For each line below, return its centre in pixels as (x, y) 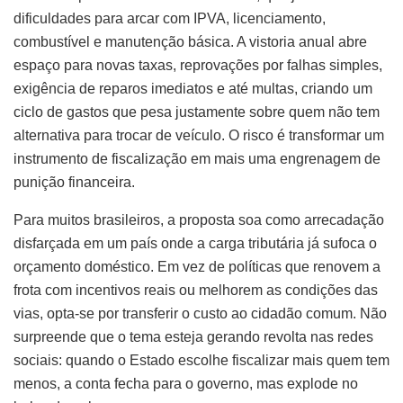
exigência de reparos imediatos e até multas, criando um (193, 88)
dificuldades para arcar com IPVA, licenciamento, (170, 18)
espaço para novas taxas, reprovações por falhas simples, (198, 65)
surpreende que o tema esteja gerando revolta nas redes (193, 336)
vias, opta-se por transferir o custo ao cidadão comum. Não (200, 313)
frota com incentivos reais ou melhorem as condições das (196, 290)
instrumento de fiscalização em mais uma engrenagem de (197, 158)
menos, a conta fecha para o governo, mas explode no (186, 383)
